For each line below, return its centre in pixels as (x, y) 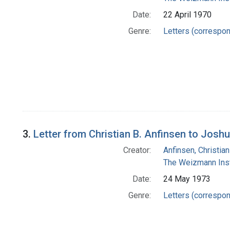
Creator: (137, 150)
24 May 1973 (187, 179)
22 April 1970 (187, 15)
